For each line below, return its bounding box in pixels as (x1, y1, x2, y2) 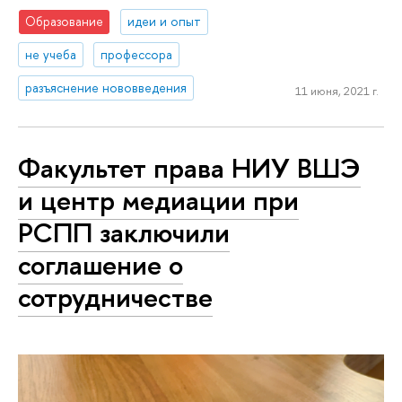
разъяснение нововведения (25, 79, 188, 97)
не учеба (25, 46, 77, 64)
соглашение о (18, 245, 183, 284)
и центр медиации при (18, 180, 299, 219)
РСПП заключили (18, 213, 230, 251)
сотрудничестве (18, 277, 213, 316)
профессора (100, 46, 173, 64)
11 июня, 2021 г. (294, 82, 379, 99)
